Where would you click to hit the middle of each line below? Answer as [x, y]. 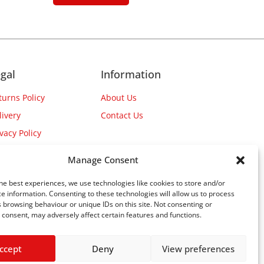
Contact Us [122, 115]
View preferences [199, 248]
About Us [119, 98]
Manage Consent [103, 160]
